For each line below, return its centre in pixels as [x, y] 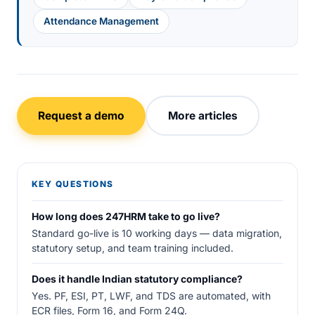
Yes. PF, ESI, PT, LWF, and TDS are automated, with [151, 296]
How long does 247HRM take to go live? [126, 216]
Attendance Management [101, 21]
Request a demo [81, 115]
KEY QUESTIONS [73, 184]
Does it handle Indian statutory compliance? [137, 279]
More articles [202, 115]
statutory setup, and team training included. [133, 248]
